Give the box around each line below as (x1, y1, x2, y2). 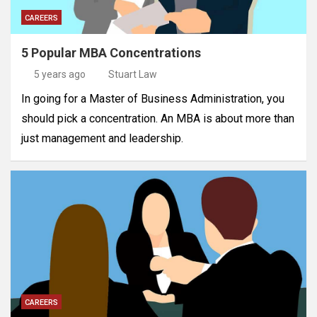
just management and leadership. (21, 132, 183, 146)
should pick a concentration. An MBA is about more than (21, 112, 294, 126)
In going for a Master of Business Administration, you (21, 92, 284, 106)
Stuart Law (108, 69, 157, 81)
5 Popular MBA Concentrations (21, 45, 201, 61)
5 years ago (33, 69, 86, 81)
